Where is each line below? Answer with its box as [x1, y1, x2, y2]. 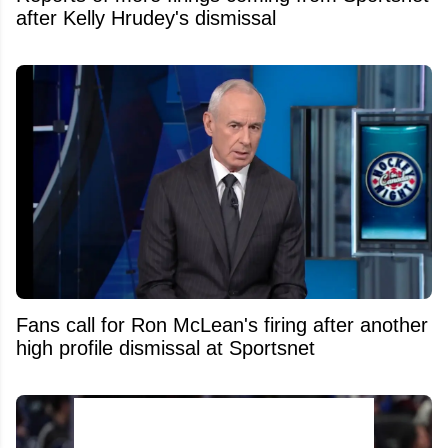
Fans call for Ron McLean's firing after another [16, 313, 428, 336]
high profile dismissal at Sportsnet [16, 336, 315, 359]
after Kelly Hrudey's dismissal [16, 6, 276, 29]
